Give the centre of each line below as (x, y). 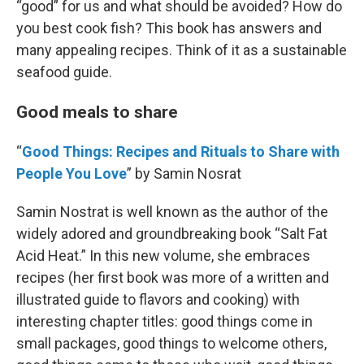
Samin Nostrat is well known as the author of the (172, 212)
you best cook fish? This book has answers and (169, 28)
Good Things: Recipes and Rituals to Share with (181, 152)
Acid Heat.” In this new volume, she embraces (163, 256)
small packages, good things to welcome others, (171, 344)
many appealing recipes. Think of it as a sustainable (182, 50)
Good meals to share (97, 112)
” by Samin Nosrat (184, 174)
